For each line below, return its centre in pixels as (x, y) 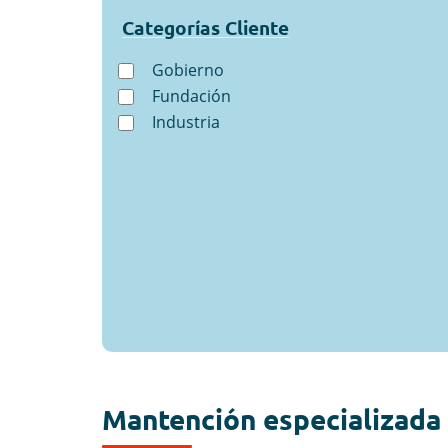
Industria (186, 122)
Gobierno (188, 70)
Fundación (191, 96)
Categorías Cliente (205, 27)
